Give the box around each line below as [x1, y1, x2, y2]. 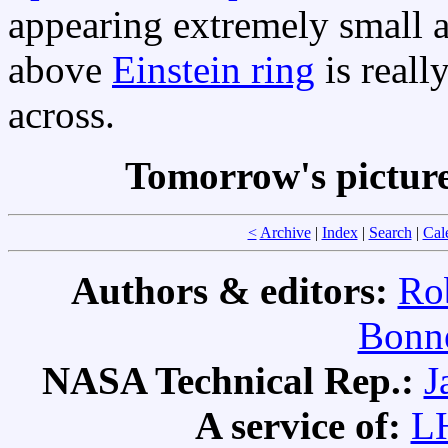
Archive [259, 224, 311, 242]
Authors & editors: [70, 269, 398, 313]
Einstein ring [112, 48, 315, 92]
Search [368, 224, 412, 242]
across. [8, 93, 115, 137]
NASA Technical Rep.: [41, 359, 424, 403]
